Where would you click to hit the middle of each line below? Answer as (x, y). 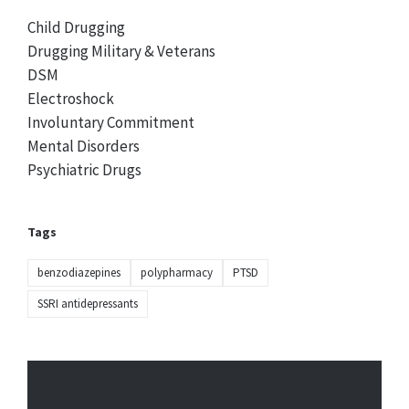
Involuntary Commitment (111, 123)
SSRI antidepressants (88, 304)
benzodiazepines (79, 273)
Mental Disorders (84, 147)
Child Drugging (76, 28)
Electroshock (71, 99)
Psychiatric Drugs (84, 170)
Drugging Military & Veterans (121, 52)
